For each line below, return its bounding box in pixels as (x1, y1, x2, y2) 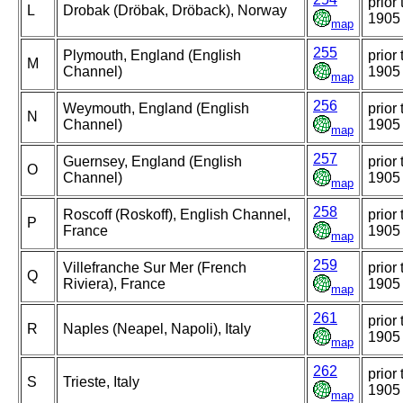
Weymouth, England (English (63, 101, 249, 117)
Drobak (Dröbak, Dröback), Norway (63, 3, 287, 19)
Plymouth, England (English (63, 48, 241, 64)
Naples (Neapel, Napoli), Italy (63, 321, 251, 337)
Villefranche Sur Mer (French (63, 260, 246, 276)
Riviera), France (63, 276, 166, 292)
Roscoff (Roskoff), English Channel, (63, 207, 291, 223)
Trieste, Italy (63, 374, 139, 390)
